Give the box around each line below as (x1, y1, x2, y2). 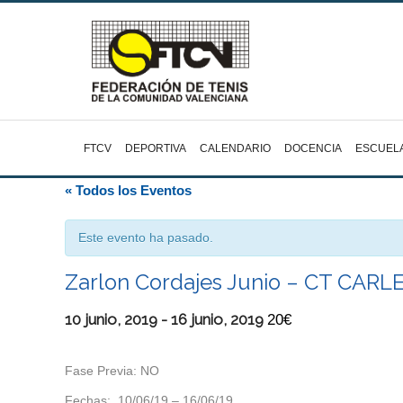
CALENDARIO (200, 142, 271, 155)
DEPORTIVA (125, 142, 186, 155)
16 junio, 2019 (171, 310, 264, 328)
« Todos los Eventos (65, 183, 192, 198)
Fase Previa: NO (65, 363, 159, 378)
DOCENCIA (284, 142, 342, 155)
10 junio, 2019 (65, 310, 157, 328)
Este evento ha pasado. (78, 230, 213, 245)
